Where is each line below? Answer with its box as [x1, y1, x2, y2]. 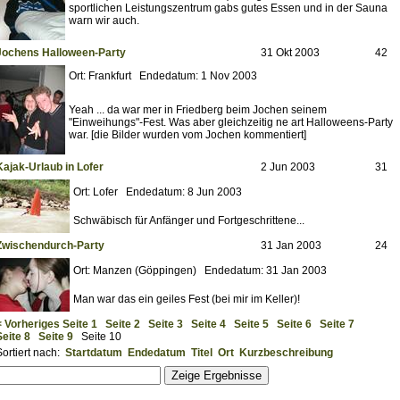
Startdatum [65, 346, 122, 360]
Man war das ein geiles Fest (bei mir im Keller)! [73, 293, 300, 306]
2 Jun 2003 [261, 161, 315, 174]
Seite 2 [105, 318, 140, 331]
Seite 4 [191, 318, 226, 331]
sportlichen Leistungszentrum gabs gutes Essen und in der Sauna [69, 2, 387, 15]
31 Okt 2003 [261, 46, 320, 60]
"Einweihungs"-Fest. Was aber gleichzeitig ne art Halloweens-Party [69, 116, 393, 129]
